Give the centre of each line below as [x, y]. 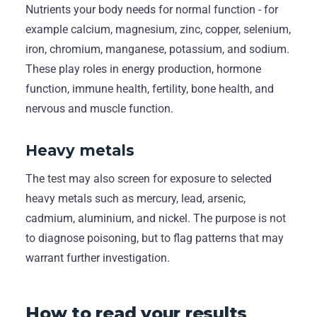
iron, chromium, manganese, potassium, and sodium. [157, 49]
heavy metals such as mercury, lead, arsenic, [136, 198]
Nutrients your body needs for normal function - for [152, 9]
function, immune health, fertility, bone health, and [150, 88]
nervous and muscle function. [99, 108]
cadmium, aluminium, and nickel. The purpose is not [156, 218]
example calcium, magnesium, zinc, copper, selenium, [158, 29]
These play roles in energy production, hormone [143, 69]
